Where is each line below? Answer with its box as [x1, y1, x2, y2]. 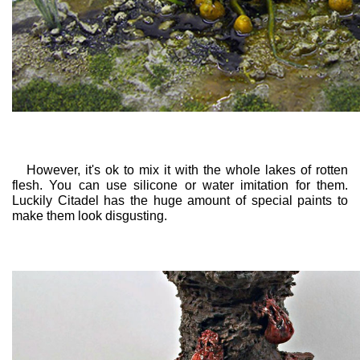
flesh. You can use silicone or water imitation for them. [12, 178, 348, 193]
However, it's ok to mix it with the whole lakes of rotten [12, 163, 348, 178]
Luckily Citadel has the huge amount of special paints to [12, 194, 348, 208]
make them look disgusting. [12, 209, 167, 223]
